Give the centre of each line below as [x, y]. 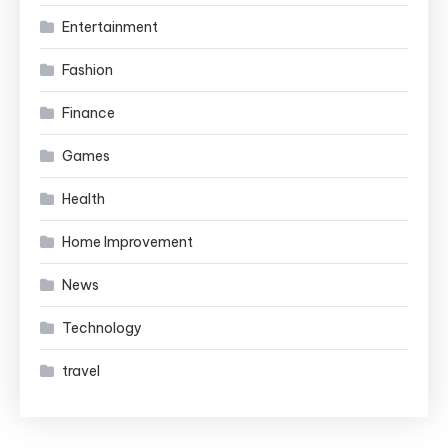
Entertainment [110, 27]
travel [81, 371]
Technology [102, 328]
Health [83, 199]
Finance [88, 113]
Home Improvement [127, 242]
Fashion [87, 70]
